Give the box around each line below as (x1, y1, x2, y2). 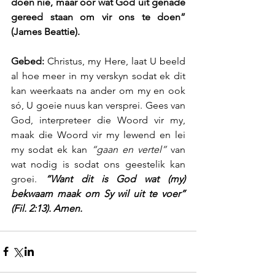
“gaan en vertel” (91, 143, 166, 155)
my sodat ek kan (11, 143, 91, 155)
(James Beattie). (11, 25, 80, 37)
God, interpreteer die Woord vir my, (11, 114, 185, 126)
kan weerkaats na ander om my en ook (11, 84, 185, 96)
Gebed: (11, 55, 44, 67)
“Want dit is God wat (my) (37, 172, 185, 185)
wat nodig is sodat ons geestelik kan (11, 158, 185, 170)
